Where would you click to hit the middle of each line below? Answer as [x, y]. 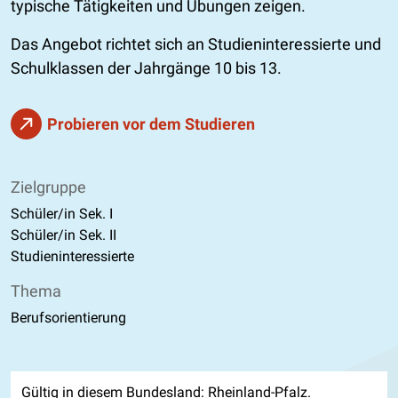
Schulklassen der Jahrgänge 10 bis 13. [146, 68]
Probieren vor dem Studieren [151, 123]
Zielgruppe [48, 187]
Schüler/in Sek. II [64, 235]
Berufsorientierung [68, 317]
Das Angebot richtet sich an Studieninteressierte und [196, 44]
